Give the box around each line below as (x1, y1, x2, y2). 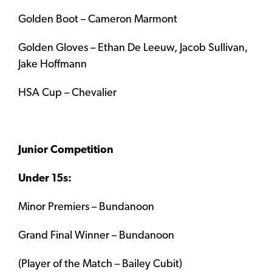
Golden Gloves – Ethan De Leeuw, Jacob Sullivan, (18, 42, 248, 55)
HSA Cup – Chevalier (18, 87, 117, 100)
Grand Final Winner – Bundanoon (18, 230, 174, 242)
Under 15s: (18, 173, 72, 185)
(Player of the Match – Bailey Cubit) (18, 259, 182, 271)
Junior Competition (18, 144, 114, 157)
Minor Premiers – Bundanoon (18, 202, 154, 214)
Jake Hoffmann (18, 59, 87, 71)
